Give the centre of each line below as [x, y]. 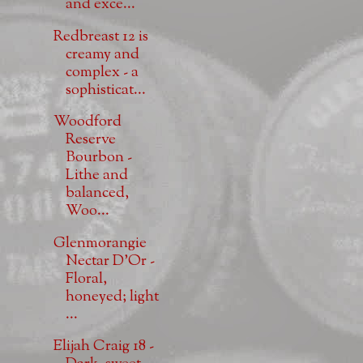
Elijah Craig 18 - [103, 347]
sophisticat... [105, 90]
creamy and [102, 54]
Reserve [90, 140]
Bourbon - [98, 158]
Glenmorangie [100, 243]
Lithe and [96, 176]
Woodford [87, 122]
